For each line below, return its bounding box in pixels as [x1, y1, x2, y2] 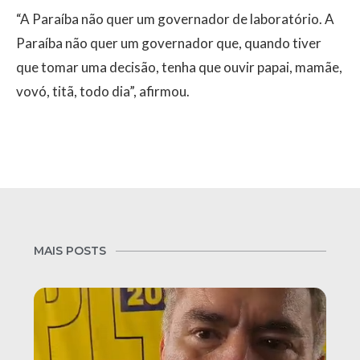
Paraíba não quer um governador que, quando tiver [16, 35, 321, 52]
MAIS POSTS [34, 243, 106, 259]
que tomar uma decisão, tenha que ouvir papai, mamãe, [16, 59, 342, 76]
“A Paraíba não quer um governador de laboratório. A [16, 10, 334, 28]
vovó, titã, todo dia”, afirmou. [16, 83, 190, 100]
